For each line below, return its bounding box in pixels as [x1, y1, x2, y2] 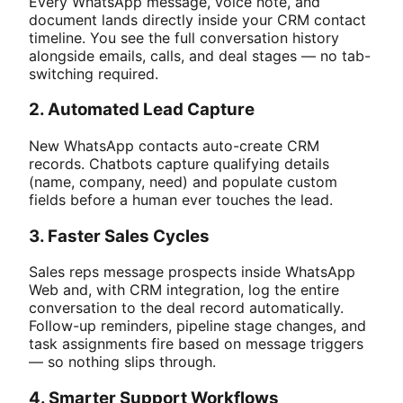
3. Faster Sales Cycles [29, 225, 210, 246]
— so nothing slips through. [29, 353, 216, 372]
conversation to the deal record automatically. [29, 299, 344, 318]
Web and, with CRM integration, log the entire [29, 281, 339, 300]
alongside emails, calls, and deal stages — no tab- [29, 46, 371, 65]
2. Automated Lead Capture [29, 99, 255, 121]
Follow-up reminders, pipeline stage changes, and [29, 317, 366, 336]
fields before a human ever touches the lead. [29, 190, 333, 209]
